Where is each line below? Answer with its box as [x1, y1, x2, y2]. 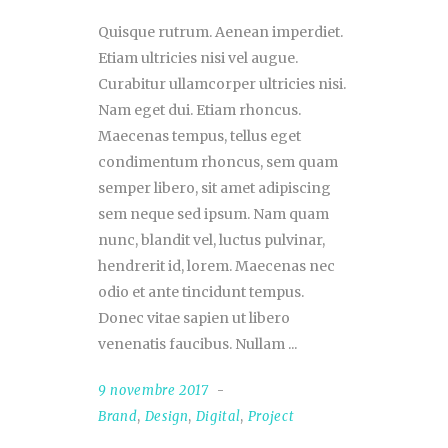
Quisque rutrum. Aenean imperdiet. [98, 23, 343, 42]
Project [247, 408, 295, 426]
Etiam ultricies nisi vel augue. [98, 49, 298, 68]
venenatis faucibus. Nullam [98, 335, 288, 354]
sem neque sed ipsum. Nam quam [98, 205, 329, 224]
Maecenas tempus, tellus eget [98, 127, 301, 146]
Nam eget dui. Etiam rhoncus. [98, 101, 301, 120]
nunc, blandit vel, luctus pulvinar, [98, 231, 325, 250]
